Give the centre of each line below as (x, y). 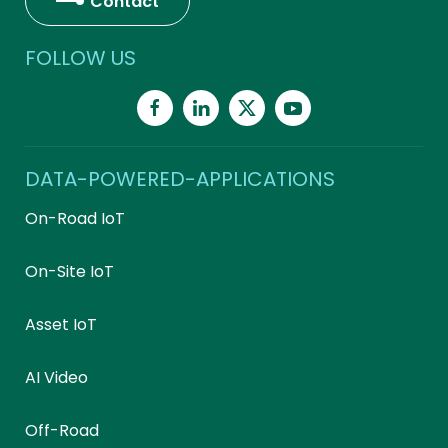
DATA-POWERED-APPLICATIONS (180, 179)
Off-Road (62, 430)
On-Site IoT (69, 271)
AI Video (56, 377)
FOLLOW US (80, 58)
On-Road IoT (75, 218)
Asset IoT (61, 324)
